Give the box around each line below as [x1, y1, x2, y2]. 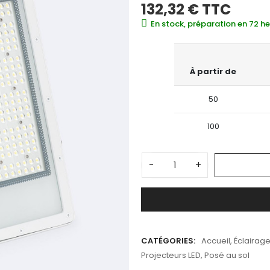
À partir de [190, 66, 236, 78]
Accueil [201, 234, 230, 246]
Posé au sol [204, 249, 250, 261]
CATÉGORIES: [141, 234, 195, 246]
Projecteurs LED [141, 249, 201, 261]
